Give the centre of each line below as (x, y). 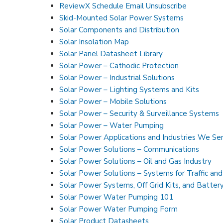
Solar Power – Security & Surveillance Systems (139, 113)
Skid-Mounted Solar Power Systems (122, 18)
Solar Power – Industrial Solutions (117, 77)
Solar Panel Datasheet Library (111, 54)
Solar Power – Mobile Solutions (113, 101)
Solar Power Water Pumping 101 (116, 197)
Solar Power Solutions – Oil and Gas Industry (136, 161)
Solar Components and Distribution (119, 30)
